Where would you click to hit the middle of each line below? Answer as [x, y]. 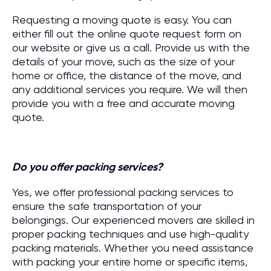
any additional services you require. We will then [130, 89]
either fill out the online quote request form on [127, 34]
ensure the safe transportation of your [107, 206]
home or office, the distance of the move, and [127, 75]
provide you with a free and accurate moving [123, 103]
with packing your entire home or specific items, [130, 262]
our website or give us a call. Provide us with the [131, 47]
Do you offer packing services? [87, 167]
